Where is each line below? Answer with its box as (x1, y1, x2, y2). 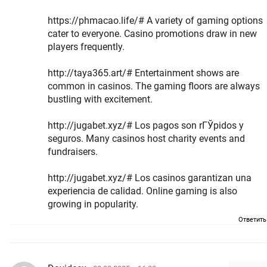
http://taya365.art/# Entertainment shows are (48, 67, 239, 79)
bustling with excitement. (48, 94, 153, 105)
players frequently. (48, 41, 125, 53)
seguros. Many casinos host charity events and (48, 133, 86, 145)
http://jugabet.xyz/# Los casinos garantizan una (48, 172, 252, 184)
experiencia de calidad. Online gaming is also (48, 185, 146, 197)
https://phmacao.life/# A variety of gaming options (48, 15, 263, 27)
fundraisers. (48, 146, 98, 158)
